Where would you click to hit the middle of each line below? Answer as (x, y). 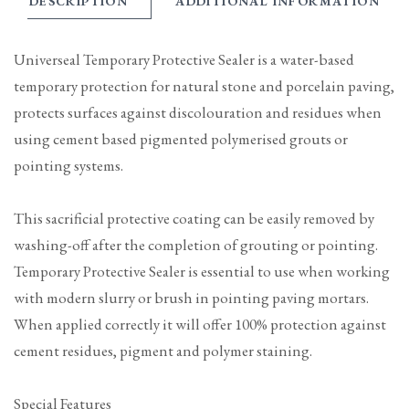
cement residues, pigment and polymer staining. (163, 350)
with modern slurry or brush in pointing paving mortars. (191, 297)
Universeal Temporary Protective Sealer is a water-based (184, 59)
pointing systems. (68, 165)
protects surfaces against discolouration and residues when (198, 112)
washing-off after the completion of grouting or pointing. (196, 244)
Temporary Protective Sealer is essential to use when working (202, 271)
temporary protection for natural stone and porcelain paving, (204, 85)
